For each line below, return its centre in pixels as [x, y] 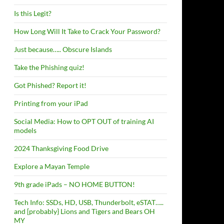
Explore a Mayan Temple [52, 166]
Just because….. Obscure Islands [63, 49]
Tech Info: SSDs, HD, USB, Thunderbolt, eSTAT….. [89, 202]
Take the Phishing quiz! [49, 67]
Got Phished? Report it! [50, 85]
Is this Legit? [33, 13]
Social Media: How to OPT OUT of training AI [84, 121]
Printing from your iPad [51, 103]
